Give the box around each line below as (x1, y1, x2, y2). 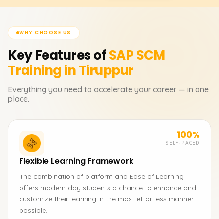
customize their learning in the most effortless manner (19, 195, 194, 203)
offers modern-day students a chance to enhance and (19, 183, 196, 192)
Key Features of (8, 46, 107, 64)
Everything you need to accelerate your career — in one (8, 85, 209, 94)
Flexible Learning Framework (19, 155, 133, 167)
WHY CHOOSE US (19, 29, 71, 36)
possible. (19, 206, 47, 215)
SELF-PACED (165, 140, 200, 146)
